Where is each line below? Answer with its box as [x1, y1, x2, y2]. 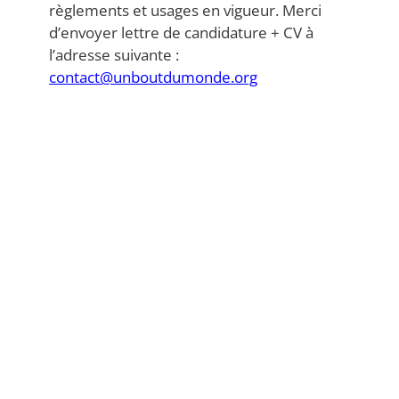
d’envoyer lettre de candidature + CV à [49, 22, 313, 44]
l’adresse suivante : [49, 45, 179, 66]
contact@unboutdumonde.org [49, 67, 257, 88]
